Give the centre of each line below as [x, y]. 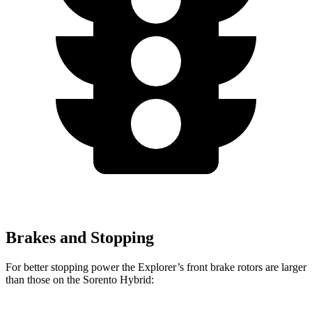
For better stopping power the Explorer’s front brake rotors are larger [156, 267]
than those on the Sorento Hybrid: [80, 279]
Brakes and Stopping [80, 237]
